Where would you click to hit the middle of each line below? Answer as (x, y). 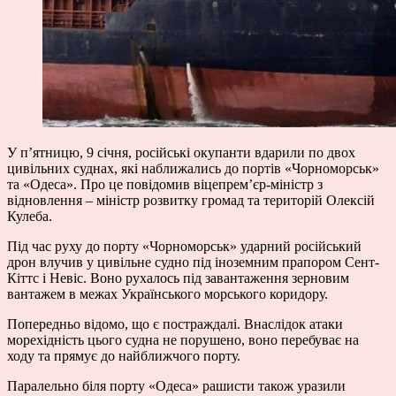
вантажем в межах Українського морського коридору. (168, 293)
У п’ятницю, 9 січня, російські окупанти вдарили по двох (181, 152)
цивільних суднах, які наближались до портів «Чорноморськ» (193, 168)
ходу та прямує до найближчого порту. (124, 355)
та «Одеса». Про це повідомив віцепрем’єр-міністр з (165, 184)
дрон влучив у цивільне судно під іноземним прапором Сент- (193, 262)
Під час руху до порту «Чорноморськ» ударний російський (184, 246)
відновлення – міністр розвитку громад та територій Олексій (191, 200)
